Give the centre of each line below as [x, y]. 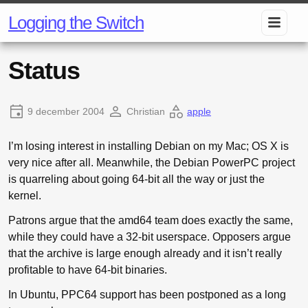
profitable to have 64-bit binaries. [88, 270]
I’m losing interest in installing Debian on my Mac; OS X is [148, 146]
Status [44, 70]
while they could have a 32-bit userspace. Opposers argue [150, 237]
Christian [146, 111]
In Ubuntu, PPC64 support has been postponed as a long [147, 295]
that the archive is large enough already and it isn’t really [145, 253]
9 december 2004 [66, 111]
